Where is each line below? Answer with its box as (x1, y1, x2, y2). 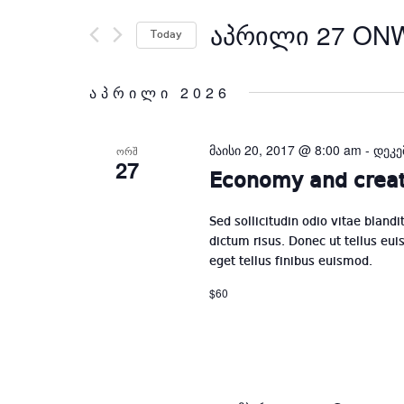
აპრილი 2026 (89, 82, 231, 103)
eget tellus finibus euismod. (208, 255, 372, 268)
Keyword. (89, 98, 150, 113)
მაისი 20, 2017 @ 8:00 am (208, 141, 362, 159)
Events (89, 48, 133, 62)
